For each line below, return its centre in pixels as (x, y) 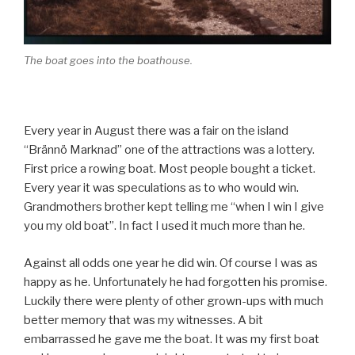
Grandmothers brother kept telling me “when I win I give (174, 207)
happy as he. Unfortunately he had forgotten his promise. (176, 282)
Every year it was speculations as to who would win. (161, 188)
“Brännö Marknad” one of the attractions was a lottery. (169, 150)
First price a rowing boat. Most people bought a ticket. (170, 169)
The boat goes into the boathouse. (108, 61)
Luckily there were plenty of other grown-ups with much (174, 301)
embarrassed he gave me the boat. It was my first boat (172, 339)
